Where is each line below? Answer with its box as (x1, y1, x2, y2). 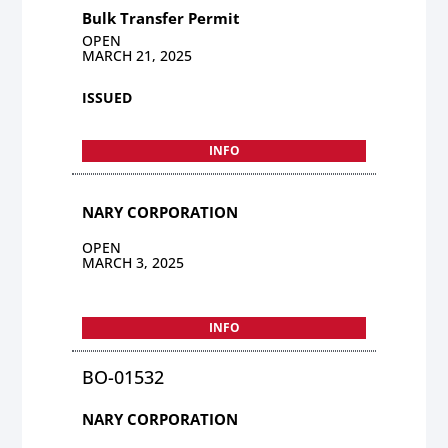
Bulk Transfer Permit (82, 7, 241, 28)
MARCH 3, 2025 (82, 252, 185, 272)
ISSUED (82, 87, 133, 107)
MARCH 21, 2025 (82, 45, 193, 65)
